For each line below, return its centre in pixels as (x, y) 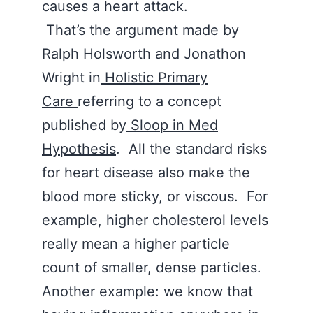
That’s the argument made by (140, 30)
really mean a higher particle (136, 244)
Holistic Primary (154, 78)
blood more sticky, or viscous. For (155, 196)
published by (84, 125)
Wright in (71, 78)
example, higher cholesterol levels (155, 220)
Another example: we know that (147, 291)
